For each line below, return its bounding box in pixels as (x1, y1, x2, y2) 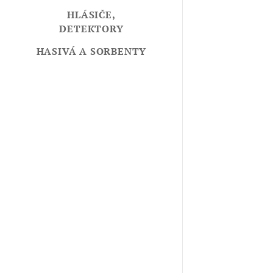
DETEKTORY (59, 22, 124, 36)
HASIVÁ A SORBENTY (36, 44, 147, 58)
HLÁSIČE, (67, 8, 116, 22)
